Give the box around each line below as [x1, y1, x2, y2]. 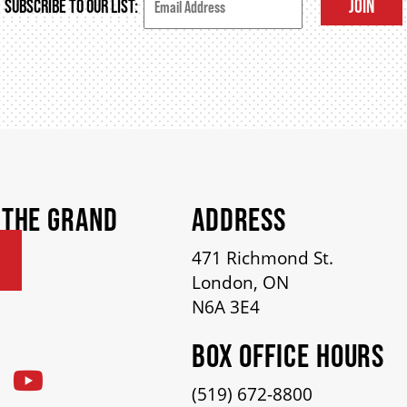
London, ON [191, 271, 289, 295]
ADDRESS [191, 201, 287, 238]
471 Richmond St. [191, 246, 333, 271]
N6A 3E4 [191, 295, 260, 320]
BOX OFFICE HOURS [191, 337, 385, 374]
